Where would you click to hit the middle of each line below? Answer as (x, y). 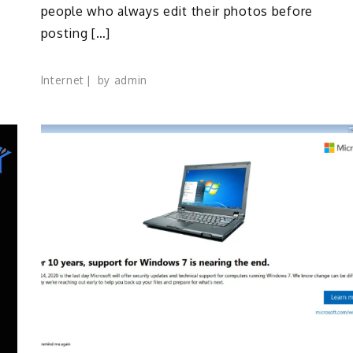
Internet (63, 80)
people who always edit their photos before (176, 11)
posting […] (76, 33)
